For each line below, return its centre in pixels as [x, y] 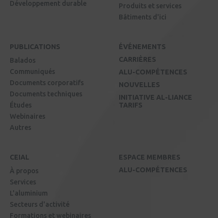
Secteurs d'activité [40, 205]
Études [21, 105]
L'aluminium [29, 193]
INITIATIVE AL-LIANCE [155, 98]
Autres [20, 128]
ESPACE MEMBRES [150, 157]
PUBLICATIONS [35, 47]
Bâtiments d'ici [143, 17]
